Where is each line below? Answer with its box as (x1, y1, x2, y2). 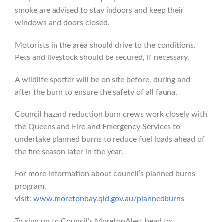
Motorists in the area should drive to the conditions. (15, 41, 196, 49)
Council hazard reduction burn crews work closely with (15, 111, 207, 118)
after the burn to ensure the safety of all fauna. (15, 88, 177, 96)
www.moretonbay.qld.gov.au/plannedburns (33, 195, 184, 203)
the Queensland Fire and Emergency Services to (15, 123, 180, 131)
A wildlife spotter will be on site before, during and (15, 76, 190, 84)
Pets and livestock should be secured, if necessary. (15, 54, 189, 61)
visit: (15, 195, 33, 203)
